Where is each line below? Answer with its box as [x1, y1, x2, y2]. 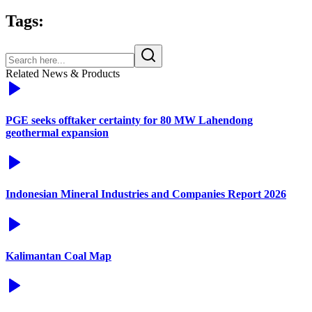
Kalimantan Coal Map [6, 249, 111, 262]
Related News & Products [6, 67, 120, 79]
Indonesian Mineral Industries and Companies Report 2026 [6, 188, 286, 201]
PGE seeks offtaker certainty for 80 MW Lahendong [6, 114, 253, 126]
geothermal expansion [6, 126, 109, 139]
